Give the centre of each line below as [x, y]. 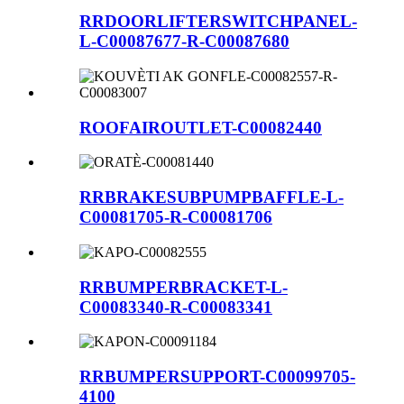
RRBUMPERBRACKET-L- [184, 287]
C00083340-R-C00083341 [176, 307]
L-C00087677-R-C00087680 [184, 41]
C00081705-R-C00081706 [176, 217]
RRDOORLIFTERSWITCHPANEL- [218, 22]
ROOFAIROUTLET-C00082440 [201, 127]
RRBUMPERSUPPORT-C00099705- [217, 377]
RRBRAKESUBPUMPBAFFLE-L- [211, 197]
